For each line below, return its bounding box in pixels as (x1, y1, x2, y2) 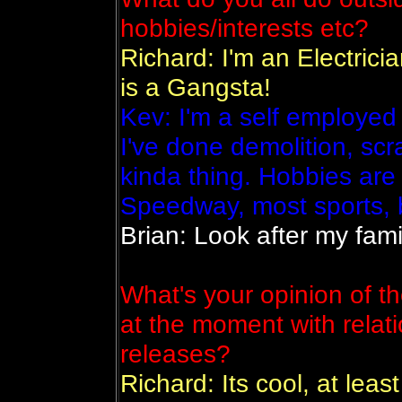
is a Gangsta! (119, 73, 271, 101)
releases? (119, 339, 231, 368)
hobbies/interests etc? (119, 13, 369, 42)
